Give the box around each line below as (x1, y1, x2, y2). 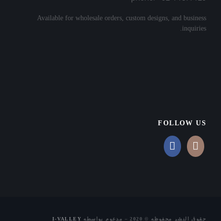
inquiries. (182, 25, 206, 32)
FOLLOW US (158, 119, 206, 127)
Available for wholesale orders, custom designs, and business (37, 14, 206, 22)
